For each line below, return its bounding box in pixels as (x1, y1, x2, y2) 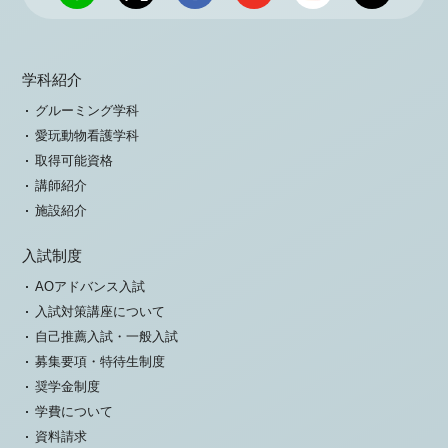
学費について (35, 404, 114, 420)
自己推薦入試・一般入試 (35, 329, 179, 345)
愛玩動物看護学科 (35, 128, 140, 144)
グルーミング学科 (35, 103, 140, 119)
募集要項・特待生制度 (35, 354, 166, 370)
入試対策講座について (35, 304, 166, 320)
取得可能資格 (35, 153, 114, 169)
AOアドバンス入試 (35, 279, 146, 295)
